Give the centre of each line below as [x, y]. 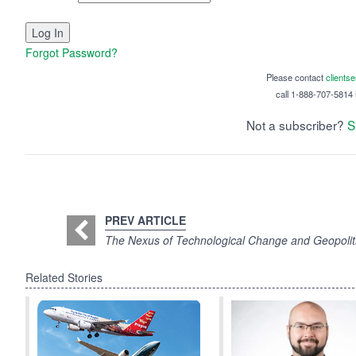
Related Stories [64, 277]
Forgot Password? [72, 53]
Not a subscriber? [297, 124]
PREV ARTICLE [145, 220]
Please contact [296, 77]
